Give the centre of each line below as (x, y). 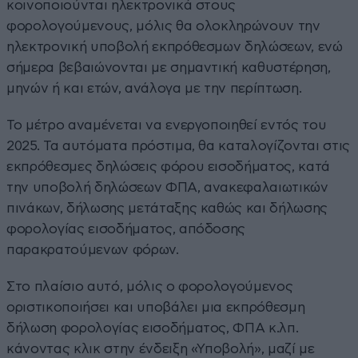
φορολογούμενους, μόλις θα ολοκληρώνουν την (163, 26)
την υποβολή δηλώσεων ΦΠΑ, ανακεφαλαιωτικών (167, 187)
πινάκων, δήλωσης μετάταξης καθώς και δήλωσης (167, 208)
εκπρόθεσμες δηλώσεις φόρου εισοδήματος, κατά (169, 166)
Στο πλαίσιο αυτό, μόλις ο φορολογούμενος (150, 286)
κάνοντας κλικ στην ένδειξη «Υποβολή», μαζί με (161, 348)
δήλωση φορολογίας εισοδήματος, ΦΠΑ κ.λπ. (153, 328)
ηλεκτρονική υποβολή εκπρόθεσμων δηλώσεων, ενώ (175, 46)
